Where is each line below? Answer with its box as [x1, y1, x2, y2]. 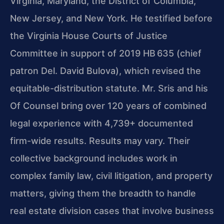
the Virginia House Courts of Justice [10, 30, 167, 41]
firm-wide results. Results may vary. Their [10, 135, 190, 146]
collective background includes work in [10, 153, 177, 164]
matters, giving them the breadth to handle [10, 188, 196, 199]
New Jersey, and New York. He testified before [10, 13, 212, 24]
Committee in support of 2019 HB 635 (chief [10, 48, 201, 59]
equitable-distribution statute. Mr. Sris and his [10, 83, 208, 94]
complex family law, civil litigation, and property [10, 170, 212, 181]
